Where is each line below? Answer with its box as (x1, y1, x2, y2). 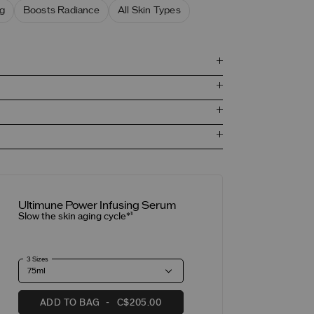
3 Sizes (26, 256, 48, 264)
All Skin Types (117, 5, 181, 15)
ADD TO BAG (39, 297, 100, 308)
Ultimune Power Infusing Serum (18, 200, 176, 212)
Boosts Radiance (22, 5, 100, 15)
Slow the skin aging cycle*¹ (18, 212, 132, 222)
